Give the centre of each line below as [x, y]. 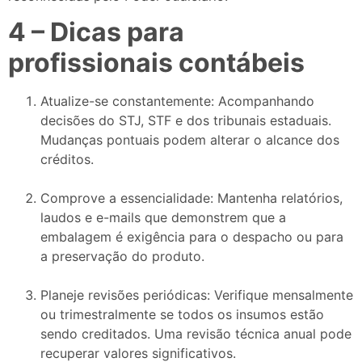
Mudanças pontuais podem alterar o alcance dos [190, 140]
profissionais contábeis [156, 63]
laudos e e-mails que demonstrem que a [163, 218]
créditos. [67, 160]
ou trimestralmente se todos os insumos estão [182, 315]
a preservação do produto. [122, 257]
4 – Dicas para [96, 32]
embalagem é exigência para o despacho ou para [192, 237]
